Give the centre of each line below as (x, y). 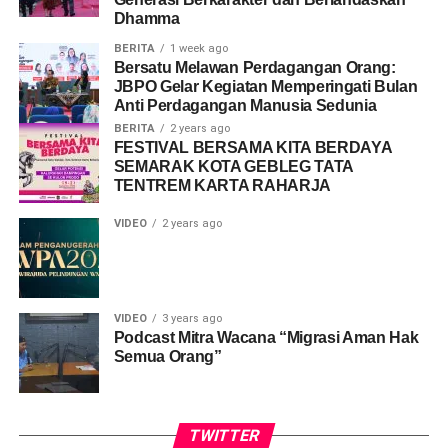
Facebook (53, 101)
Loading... (45, 189)
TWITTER (224, 436)
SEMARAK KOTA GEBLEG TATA (233, 167)
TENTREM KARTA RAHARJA (222, 186)
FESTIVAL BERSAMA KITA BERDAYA (252, 148)
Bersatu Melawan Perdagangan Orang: (254, 68)
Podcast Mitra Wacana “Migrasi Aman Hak (266, 338)
